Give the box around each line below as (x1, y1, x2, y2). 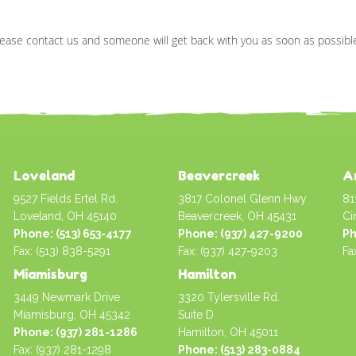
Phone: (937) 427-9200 (177, 226, 303, 240)
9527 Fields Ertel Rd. (14, 192, 118, 205)
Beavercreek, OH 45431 (177, 209, 296, 222)
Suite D (177, 308, 214, 321)
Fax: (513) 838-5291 (14, 244, 111, 257)
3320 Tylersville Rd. (177, 290, 280, 304)
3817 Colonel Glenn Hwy (177, 192, 307, 205)
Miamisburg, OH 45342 (14, 308, 131, 321)
